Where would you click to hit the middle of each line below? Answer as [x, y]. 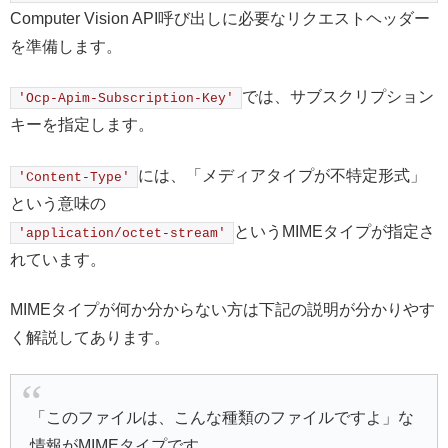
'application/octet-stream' [122, 233]
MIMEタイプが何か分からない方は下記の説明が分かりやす [222, 309]
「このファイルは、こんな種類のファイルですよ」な [222, 418]
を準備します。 [66, 46]
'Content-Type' [74, 177]
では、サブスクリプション [338, 97]
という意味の [58, 203]
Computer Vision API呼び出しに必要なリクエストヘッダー [220, 18]
